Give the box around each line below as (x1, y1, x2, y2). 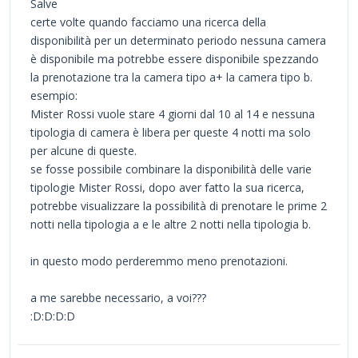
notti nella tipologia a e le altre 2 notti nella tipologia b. (30, 216, 311, 232)
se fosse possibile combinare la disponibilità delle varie (30, 161, 312, 177)
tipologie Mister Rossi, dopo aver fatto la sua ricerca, (30, 179, 304, 195)
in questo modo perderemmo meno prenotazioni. (30, 253, 288, 268)
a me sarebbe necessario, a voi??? (30, 289, 206, 305)
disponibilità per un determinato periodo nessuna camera (30, 32, 326, 48)
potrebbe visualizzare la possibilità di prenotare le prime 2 (30, 197, 327, 213)
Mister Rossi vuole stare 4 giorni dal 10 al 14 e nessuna (30, 105, 315, 121)
